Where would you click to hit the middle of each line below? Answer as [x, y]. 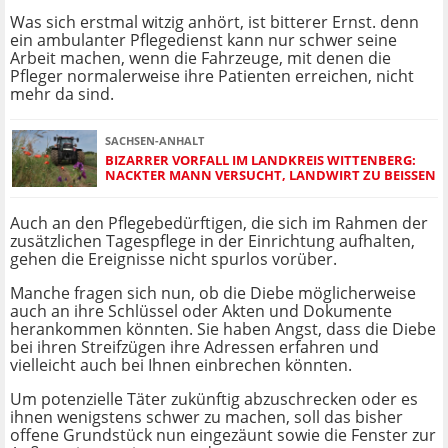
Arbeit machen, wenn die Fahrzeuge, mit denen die [200, 58]
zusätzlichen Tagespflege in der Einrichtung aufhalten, [212, 241]
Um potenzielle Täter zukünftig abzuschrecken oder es [214, 399]
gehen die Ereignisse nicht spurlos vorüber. [173, 259]
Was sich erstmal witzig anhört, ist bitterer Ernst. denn [214, 22]
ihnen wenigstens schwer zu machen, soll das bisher [206, 417]
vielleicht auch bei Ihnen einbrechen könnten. [181, 365]
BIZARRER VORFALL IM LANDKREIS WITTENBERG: [260, 159]
